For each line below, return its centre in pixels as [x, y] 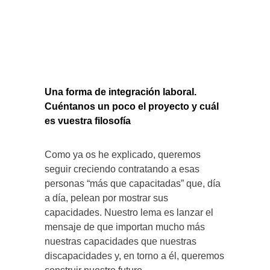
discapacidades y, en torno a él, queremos [134, 256]
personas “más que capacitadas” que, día [133, 183]
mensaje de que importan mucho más [125, 227]
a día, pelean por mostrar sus [106, 198]
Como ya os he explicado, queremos [123, 154]
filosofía [113, 121]
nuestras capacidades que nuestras [121, 241]
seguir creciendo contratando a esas [122, 169]
